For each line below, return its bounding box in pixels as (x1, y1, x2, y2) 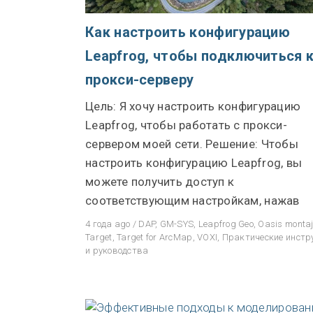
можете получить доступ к (85, 174, 235, 189)
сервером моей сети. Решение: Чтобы (85, 136, 298, 151)
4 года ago (85, 218, 131, 229)
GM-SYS (159, 218, 194, 229)
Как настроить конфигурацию (85, 23, 291, 41)
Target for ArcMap (117, 231, 193, 242)
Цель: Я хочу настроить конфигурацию (85, 99, 301, 113)
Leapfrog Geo (198, 218, 254, 229)
